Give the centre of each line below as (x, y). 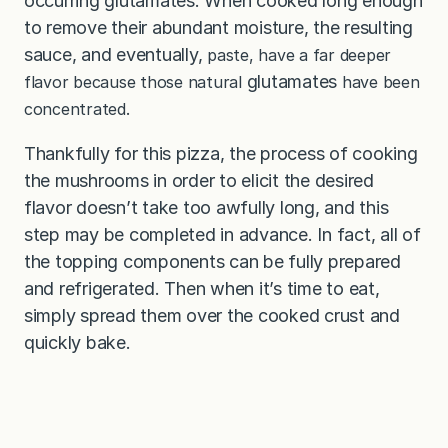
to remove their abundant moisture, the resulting (218, 28)
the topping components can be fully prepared (212, 262)
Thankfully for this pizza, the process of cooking (221, 154)
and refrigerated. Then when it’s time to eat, (202, 289)
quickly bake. (77, 343)
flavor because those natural (135, 82)
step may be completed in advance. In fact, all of (222, 235)
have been (378, 82)
